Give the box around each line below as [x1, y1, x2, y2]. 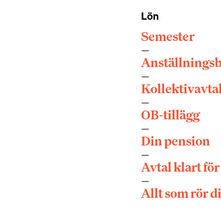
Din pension [141, 132, 210, 149]
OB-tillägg [141, 106, 200, 123]
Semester [141, 28, 194, 44]
